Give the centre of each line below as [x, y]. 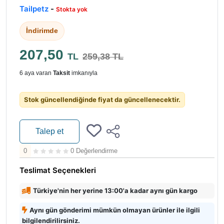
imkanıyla [84, 73]
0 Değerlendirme [94, 151]
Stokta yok [72, 9]
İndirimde [42, 31]
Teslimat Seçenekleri [58, 170]
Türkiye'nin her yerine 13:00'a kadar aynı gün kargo [115, 191]
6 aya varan [36, 73]
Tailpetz [34, 9]
